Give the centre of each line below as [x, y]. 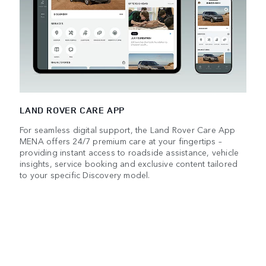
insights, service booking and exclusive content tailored [129, 163]
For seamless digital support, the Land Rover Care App [128, 129]
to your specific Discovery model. [85, 174]
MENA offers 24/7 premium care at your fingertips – [121, 140]
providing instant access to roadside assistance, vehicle [129, 152]
